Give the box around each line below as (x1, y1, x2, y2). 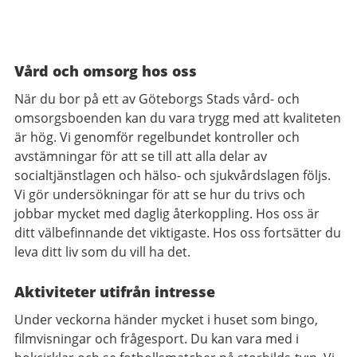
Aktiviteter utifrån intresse (14, 282, 215, 302)
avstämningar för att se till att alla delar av (14, 147, 267, 166)
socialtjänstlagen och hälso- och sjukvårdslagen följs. (14, 167, 331, 185)
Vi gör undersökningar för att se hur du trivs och (14, 186, 305, 204)
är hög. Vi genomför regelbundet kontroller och (14, 128, 300, 147)
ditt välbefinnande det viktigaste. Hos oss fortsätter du (14, 224, 341, 242)
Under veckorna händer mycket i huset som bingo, (14, 311, 318, 329)
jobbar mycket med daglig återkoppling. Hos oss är (14, 205, 320, 223)
